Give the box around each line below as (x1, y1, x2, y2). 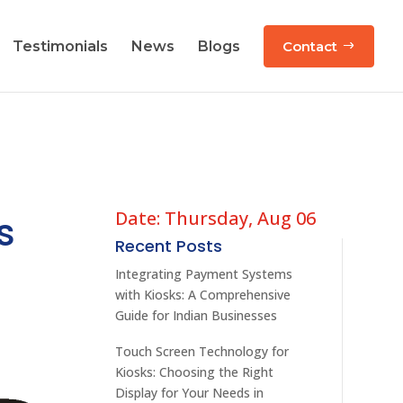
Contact (282, 37, 337, 55)
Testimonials (13, 37, 108, 55)
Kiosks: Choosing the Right (115, 363, 274, 381)
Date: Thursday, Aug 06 (115, 205, 317, 230)
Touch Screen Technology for (115, 342, 290, 360)
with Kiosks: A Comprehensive (115, 285, 291, 303)
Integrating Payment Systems (115, 264, 293, 282)
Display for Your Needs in (115, 383, 264, 401)
